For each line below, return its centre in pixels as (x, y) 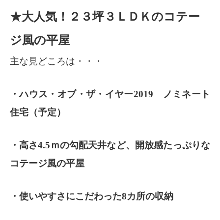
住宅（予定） (38, 112)
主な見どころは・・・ (56, 61)
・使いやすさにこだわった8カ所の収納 (92, 196)
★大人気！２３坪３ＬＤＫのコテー (105, 17)
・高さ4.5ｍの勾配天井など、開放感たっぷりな (110, 145)
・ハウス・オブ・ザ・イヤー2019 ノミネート (110, 94)
